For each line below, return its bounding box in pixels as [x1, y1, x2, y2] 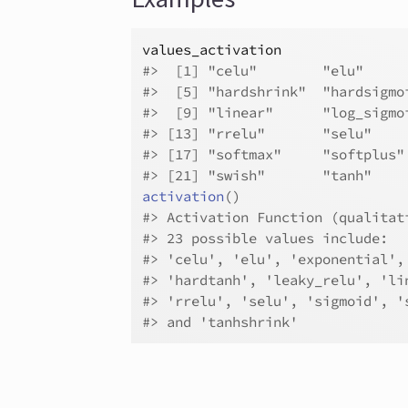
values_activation [142, 41, 282, 58]
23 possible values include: [158, 229, 389, 247]
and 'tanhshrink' [158, 313, 299, 331]
